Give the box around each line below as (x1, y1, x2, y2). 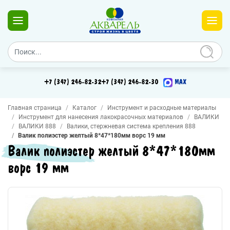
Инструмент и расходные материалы (107, 104, 216, 111)
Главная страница (8, 104, 62, 111)
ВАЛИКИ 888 (18, 123, 56, 130)
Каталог (72, 104, 97, 111)
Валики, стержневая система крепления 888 (67, 123, 196, 130)
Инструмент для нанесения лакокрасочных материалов (18, 113, 183, 121)
